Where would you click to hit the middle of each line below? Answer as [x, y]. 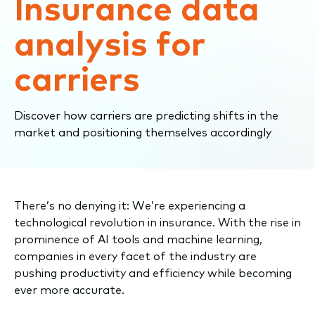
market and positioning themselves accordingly [143, 133]
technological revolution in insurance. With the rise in [157, 223]
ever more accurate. [69, 290]
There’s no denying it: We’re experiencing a [130, 206]
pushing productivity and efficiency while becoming [153, 273]
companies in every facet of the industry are [135, 256]
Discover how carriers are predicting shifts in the [146, 116]
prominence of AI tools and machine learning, [138, 239]
